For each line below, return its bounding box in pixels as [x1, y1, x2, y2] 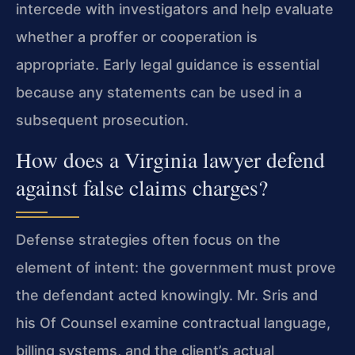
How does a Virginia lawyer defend [16, 144, 325, 174]
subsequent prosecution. [16, 112, 189, 129]
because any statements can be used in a [16, 84, 302, 101]
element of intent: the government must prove [16, 258, 336, 276]
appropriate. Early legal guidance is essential [16, 56, 319, 74]
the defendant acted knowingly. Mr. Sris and [16, 286, 318, 303]
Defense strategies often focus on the [16, 231, 281, 248]
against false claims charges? [16, 172, 268, 202]
